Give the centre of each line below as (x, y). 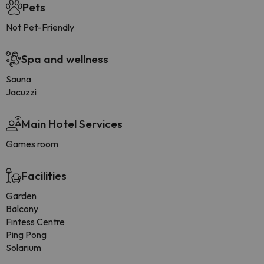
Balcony (22, 209)
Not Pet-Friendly (40, 27)
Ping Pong (26, 235)
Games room (32, 144)
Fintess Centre (35, 222)
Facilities (44, 176)
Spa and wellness (65, 59)
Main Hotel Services (72, 124)
